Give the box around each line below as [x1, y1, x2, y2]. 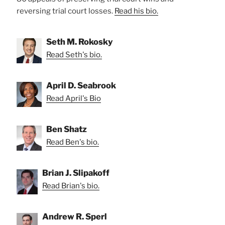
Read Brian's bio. [42, 181, 99, 190]
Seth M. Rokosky [46, 36, 113, 47]
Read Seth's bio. [46, 50, 102, 59]
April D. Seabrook [46, 80, 116, 90]
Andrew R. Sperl [42, 211, 107, 221]
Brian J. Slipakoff [42, 167, 109, 178]
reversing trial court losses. [17, 6, 115, 16]
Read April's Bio [46, 93, 101, 103]
